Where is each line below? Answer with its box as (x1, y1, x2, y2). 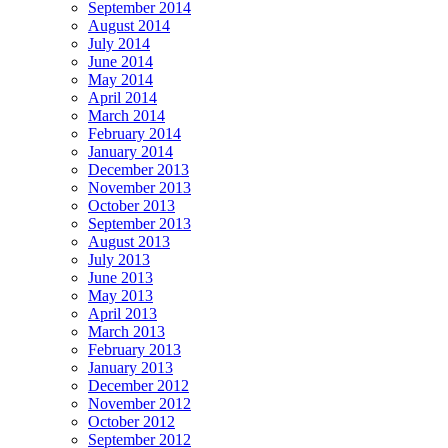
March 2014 (88, 106, 165, 124)
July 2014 (88, 34, 150, 52)
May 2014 (88, 70, 153, 88)
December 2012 (88, 376, 189, 394)
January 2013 (88, 358, 173, 376)
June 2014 (88, 52, 153, 70)
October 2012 (88, 412, 175, 430)
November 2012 (88, 394, 191, 412)
